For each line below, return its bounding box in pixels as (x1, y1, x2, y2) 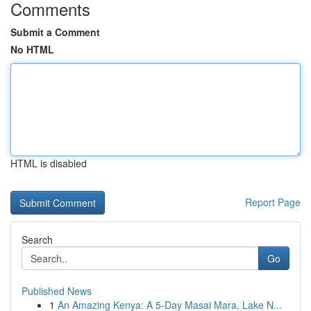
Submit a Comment (10, 25, 100, 39)
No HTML (10, 42, 54, 56)
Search (22, 233, 53, 246)
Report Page (245, 195, 301, 209)
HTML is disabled (10, 156, 87, 170)
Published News (22, 284, 92, 298)
